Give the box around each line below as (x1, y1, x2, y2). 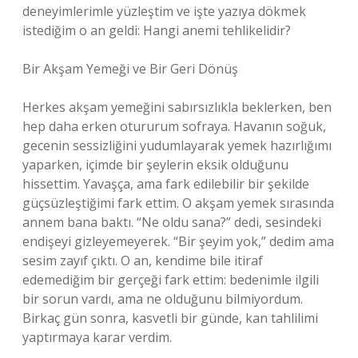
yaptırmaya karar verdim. (22, 328, 172, 346)
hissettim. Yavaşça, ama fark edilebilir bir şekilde (22, 175, 309, 193)
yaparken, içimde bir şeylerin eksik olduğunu (22, 156, 288, 173)
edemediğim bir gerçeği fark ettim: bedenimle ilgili (22, 271, 319, 288)
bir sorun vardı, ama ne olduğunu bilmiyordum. (22, 290, 303, 308)
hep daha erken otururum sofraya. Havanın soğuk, (22, 117, 326, 135)
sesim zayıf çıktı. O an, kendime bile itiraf (22, 252, 263, 269)
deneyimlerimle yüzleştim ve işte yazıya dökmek (22, 2, 306, 20)
